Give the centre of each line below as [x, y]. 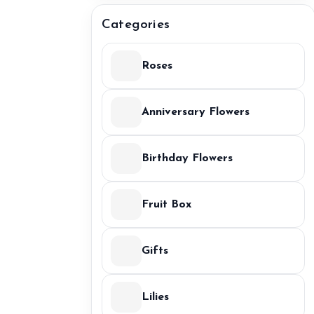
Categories [136, 25]
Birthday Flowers [187, 158]
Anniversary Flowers [196, 112]
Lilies [155, 297]
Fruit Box [166, 205]
